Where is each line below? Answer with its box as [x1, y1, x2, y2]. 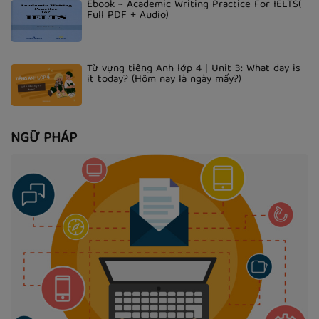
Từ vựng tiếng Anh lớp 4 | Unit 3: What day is [87, 60, 300, 79]
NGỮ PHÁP [11, 126, 77, 152]
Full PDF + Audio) [87, 6, 169, 26]
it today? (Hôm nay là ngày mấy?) [87, 70, 241, 90]
